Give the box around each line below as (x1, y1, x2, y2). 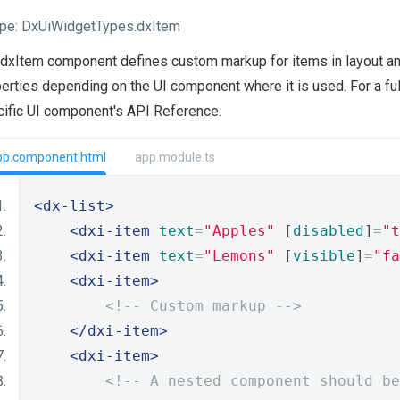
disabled (293, 222, 364, 239)
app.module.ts (135, 150, 215, 164)
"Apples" (204, 222, 275, 239)
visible (293, 247, 355, 264)
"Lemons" (204, 247, 275, 264)
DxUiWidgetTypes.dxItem (18, 18, 180, 35)
